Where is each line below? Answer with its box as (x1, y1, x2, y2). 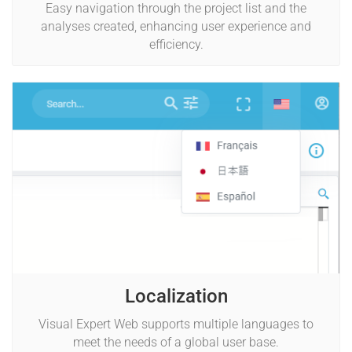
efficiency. (148, 37, 203, 53)
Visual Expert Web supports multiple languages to (38, 316, 313, 332)
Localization (124, 284, 228, 307)
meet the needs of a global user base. (73, 334, 279, 350)
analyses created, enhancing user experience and (41, 19, 311, 35)
